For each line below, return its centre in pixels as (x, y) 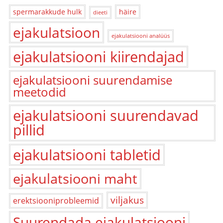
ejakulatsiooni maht (75, 178)
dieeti (100, 12)
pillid (29, 130)
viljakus (127, 200)
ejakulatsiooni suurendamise (93, 80)
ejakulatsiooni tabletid (87, 154)
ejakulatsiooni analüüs (141, 36)
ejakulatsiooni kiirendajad (99, 56)
